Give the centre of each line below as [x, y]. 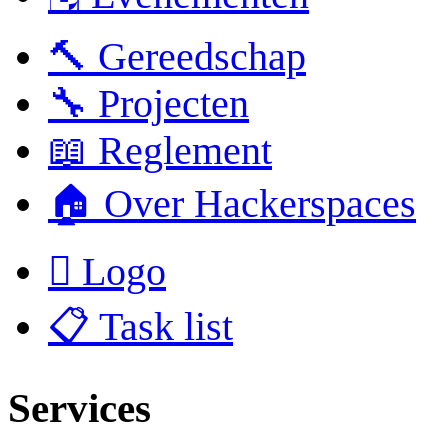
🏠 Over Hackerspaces [232, 204]
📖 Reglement [160, 151]
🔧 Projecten [148, 104]
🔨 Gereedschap [177, 57]
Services [79, 407]
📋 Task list [140, 327]
